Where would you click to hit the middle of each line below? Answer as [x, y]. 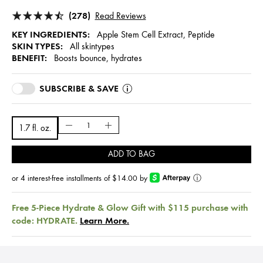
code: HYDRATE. [46, 220]
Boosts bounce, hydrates [97, 58]
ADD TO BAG [131, 154]
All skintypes [91, 46]
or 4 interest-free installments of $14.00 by [81, 178]
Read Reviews [120, 16]
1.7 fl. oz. [35, 128]
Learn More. [104, 220]
